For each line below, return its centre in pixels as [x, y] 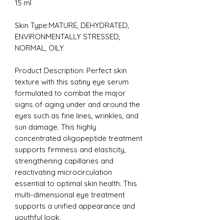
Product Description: [50, 70]
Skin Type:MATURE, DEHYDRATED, [72, 25]
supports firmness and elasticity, [70, 149]
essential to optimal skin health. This [76, 183]
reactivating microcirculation [63, 172]
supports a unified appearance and [75, 206]
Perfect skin [107, 70]
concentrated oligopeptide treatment [79, 138]
